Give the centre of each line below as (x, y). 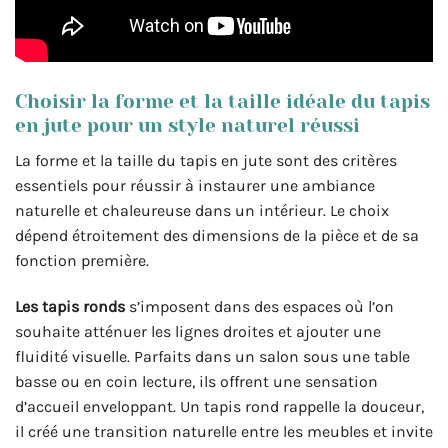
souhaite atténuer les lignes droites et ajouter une (198, 331)
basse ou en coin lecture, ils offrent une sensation (196, 381)
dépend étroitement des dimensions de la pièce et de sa (217, 235)
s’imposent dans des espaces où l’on (259, 306)
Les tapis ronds (70, 306)
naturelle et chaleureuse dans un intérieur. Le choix (202, 210)
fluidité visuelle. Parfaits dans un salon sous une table (212, 356)
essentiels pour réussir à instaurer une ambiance (195, 185)
